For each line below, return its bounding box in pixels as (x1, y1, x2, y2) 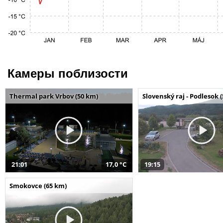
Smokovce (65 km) (9, 181, 67, 190)
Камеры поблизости (7, 66, 128, 80)
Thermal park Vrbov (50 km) (9, 91, 98, 101)
